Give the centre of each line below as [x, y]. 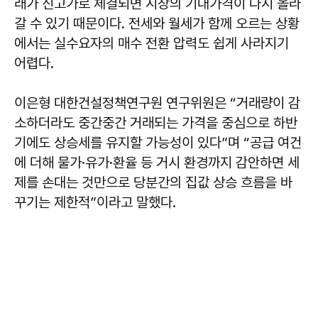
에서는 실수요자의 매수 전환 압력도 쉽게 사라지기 [152, 43]
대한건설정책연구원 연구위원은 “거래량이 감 [175, 103]
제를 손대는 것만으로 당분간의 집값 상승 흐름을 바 [153, 182]
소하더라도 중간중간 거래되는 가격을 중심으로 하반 [156, 122]
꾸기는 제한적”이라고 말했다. [95, 202]
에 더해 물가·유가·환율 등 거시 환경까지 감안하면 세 [157, 162]
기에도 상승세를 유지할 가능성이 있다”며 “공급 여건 [158, 142]
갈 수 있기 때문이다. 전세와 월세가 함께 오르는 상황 [157, 23]
